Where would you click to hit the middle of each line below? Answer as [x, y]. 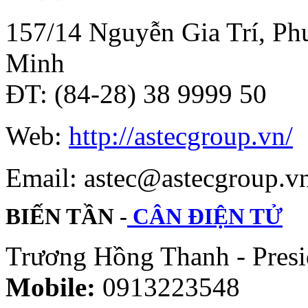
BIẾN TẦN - [66, 216]
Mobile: [51, 287]
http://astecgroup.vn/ [181, 135]
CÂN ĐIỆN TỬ [205, 216]
